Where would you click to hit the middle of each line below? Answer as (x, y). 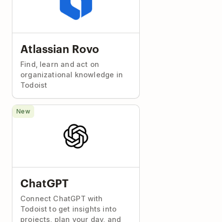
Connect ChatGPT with (62, 198)
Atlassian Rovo (60, 48)
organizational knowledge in (72, 75)
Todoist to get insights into (69, 209)
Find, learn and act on (60, 64)
